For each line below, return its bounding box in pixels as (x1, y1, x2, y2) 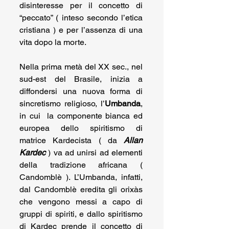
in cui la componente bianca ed (19, 111, 143, 121)
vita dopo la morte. (19, 37, 88, 48)
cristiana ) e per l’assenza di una (19, 25, 143, 35)
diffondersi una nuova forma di (19, 86, 143, 97)
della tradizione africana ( (19, 160, 143, 170)
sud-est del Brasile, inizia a (19, 74, 143, 84)
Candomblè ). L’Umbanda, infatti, (19, 172, 143, 182)
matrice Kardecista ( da (19, 135, 124, 146)
